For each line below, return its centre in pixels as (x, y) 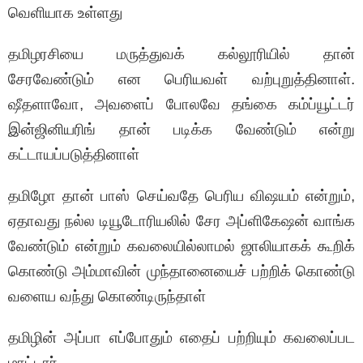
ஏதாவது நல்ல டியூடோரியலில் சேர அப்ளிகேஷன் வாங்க (181, 221)
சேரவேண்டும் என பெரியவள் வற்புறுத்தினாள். (181, 79)
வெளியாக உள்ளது (65, 13)
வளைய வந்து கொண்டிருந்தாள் (107, 297)
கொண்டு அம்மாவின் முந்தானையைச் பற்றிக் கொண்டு (181, 271)
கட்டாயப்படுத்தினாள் (74, 155)
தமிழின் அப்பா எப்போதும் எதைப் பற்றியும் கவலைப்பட (181, 338)
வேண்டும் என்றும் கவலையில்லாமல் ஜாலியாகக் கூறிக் (181, 246)
